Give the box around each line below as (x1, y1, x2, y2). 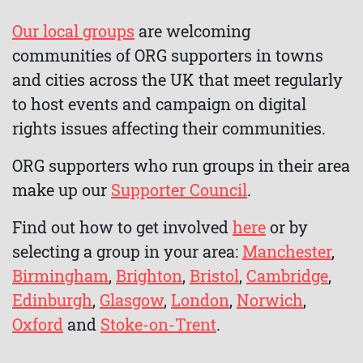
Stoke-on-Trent (100, 314, 216, 335)
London (171, 289, 229, 310)
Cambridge (246, 265, 328, 286)
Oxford (12, 314, 63, 335)
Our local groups (12, 20, 135, 41)
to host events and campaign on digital (12, 93, 306, 114)
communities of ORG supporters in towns (12, 45, 323, 66)
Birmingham (12, 265, 109, 286)
